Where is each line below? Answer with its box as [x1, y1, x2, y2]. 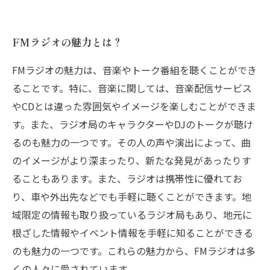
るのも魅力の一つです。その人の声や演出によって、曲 [12, 135, 251, 149]
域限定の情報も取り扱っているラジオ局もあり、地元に [12, 207, 252, 222]
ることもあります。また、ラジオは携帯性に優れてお [12, 171, 242, 186]
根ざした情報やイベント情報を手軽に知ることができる [12, 225, 253, 240]
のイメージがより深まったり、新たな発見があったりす [12, 153, 251, 168]
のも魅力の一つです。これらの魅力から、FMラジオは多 [12, 243, 256, 258]
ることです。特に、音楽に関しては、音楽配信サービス [12, 81, 252, 95]
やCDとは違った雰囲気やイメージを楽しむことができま [12, 99, 256, 113]
